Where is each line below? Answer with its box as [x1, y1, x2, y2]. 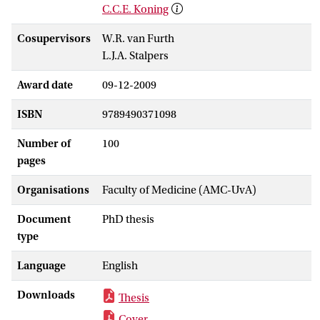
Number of [17, 136, 71, 150]
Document [17, 212, 71, 226]
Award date [17, 78, 73, 91]
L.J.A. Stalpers [102, 49, 169, 62]
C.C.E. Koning [102, 2, 169, 16]
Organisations [17, 183, 89, 196]
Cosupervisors [17, 31, 91, 45]
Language [17, 259, 66, 272]
